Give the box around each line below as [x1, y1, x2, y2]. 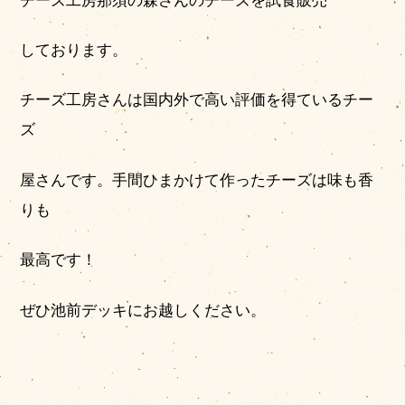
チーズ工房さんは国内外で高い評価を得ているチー [20, 91, 374, 109]
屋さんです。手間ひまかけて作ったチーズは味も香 [20, 171, 374, 189]
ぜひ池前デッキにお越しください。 [20, 301, 267, 319]
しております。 [20, 42, 128, 60]
